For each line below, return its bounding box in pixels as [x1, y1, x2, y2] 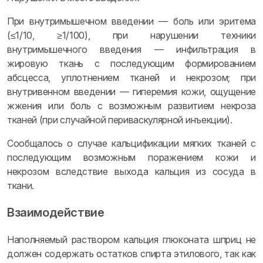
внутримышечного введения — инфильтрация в [7, 43, 256, 55]
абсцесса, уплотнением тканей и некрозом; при [7, 72, 256, 83]
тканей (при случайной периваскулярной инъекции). [7, 114, 232, 126]
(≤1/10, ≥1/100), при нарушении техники [7, 29, 256, 41]
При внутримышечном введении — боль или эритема [7, 15, 256, 27]
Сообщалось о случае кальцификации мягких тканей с [7, 137, 256, 149]
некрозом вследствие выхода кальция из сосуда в [7, 166, 256, 177]
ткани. [7, 180, 35, 191]
